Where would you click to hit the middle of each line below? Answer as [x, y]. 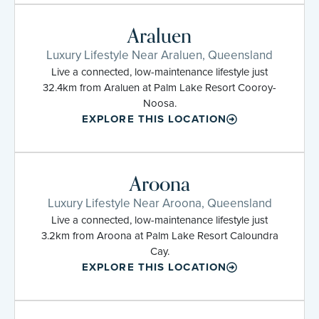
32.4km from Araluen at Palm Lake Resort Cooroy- [159, 87]
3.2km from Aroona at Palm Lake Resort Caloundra [159, 235]
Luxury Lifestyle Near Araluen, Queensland [159, 55]
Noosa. [159, 103]
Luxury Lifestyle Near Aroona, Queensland [159, 203]
